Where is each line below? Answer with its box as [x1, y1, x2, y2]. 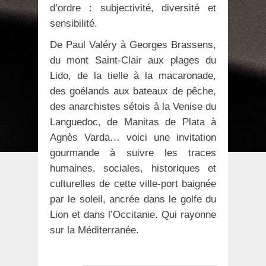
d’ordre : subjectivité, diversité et [50, 2, 216, 14]
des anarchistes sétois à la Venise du [50, 100, 216, 112]
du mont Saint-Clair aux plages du [50, 54, 216, 66]
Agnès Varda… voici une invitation [50, 131, 216, 143]
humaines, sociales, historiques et [50, 162, 216, 174]
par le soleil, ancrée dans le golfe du [50, 193, 216, 205]
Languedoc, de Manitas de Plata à [50, 116, 216, 128]
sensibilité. [50, 17, 97, 29]
